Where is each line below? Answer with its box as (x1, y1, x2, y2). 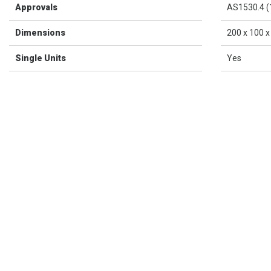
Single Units (15, 53, 66, 63)
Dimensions (15, 27, 65, 38)
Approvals (15, 2, 57, 12)
